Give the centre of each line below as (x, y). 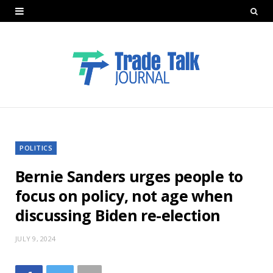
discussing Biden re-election (118, 215)
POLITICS (36, 147)
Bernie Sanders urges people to (129, 176)
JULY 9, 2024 (36, 238)
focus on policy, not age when (124, 195)
